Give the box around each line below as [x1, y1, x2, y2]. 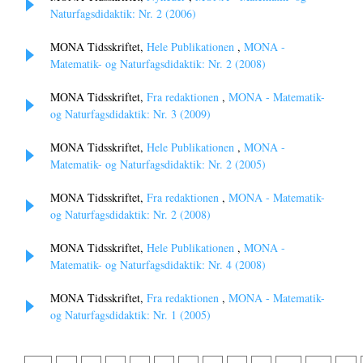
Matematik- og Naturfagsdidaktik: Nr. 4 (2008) [50, 257, 266, 273]
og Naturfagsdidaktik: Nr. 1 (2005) [50, 307, 211, 323]
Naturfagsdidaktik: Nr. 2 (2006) [50, 6, 196, 22]
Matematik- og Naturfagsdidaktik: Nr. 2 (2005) [50, 156, 266, 173]
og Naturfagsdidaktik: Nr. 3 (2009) [50, 106, 211, 122]
